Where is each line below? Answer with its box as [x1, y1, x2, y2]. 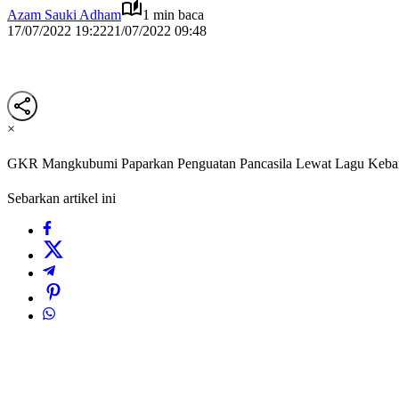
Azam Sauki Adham [7, 6, 121, 22]
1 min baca [142, 6, 204, 22]
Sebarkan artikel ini [7, 191, 116, 207]
